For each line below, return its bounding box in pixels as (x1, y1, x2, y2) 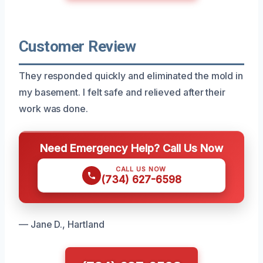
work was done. (19, 102, 88, 114)
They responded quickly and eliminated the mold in (19, 69, 244, 82)
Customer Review (19, 37, 136, 55)
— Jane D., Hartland (19, 218, 104, 230)
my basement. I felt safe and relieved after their (19, 86, 226, 98)
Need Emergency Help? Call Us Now (40, 141, 223, 154)
